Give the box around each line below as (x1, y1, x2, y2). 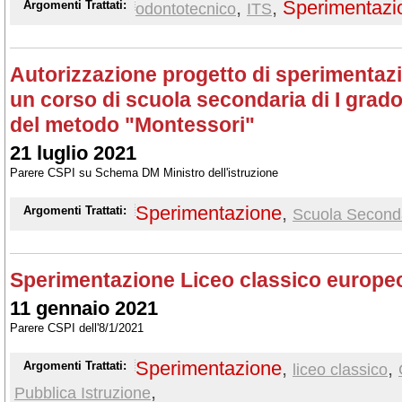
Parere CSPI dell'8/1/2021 (10, 321, 144, 335)
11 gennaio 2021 (10, 297, 158, 319)
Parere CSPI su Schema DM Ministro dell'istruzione (10, 166, 278, 179)
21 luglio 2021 (10, 142, 136, 164)
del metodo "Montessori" (10, 113, 255, 136)
